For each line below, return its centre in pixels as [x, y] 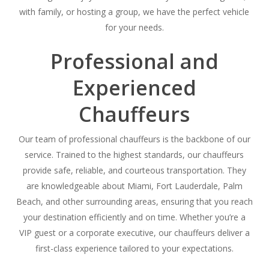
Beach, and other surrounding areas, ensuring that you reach [134, 202]
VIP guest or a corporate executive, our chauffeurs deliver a [134, 233]
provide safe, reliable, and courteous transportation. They [134, 171]
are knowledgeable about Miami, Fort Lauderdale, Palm [134, 186]
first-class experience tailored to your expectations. [134, 249]
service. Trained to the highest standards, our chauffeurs [134, 155]
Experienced [134, 88]
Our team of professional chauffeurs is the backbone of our [134, 139]
